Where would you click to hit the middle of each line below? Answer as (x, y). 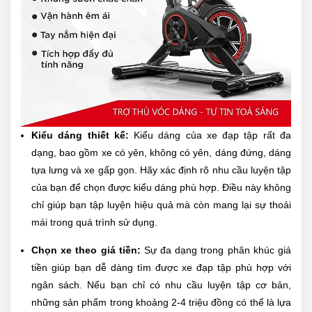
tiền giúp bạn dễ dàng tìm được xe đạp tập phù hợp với (161, 268)
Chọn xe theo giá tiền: (88, 250)
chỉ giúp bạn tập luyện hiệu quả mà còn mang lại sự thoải (161, 205)
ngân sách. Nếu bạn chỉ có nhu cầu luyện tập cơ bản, (161, 285)
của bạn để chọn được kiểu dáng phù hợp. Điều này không (161, 188)
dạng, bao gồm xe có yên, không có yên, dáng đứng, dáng (161, 153)
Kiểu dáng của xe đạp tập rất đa (213, 135)
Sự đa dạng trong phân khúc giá (218, 250)
